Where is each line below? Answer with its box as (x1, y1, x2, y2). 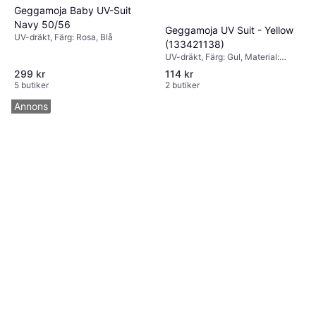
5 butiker (14, 79, 49, 90)
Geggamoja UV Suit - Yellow (165, 23, 293, 36)
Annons (14, 99, 48, 112)
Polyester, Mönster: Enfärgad (165, 62, 278, 73)
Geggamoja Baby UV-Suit (14, 4, 131, 17)
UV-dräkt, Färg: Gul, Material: (165, 51, 279, 62)
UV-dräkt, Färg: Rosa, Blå (14, 32, 113, 43)
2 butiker (165, 79, 200, 90)
